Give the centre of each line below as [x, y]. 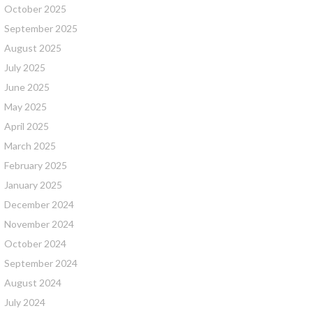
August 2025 [33, 48]
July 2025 [25, 67]
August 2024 [33, 283]
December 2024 [39, 204]
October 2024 [35, 243]
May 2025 [26, 107]
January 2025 [33, 185]
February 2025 [36, 165]
